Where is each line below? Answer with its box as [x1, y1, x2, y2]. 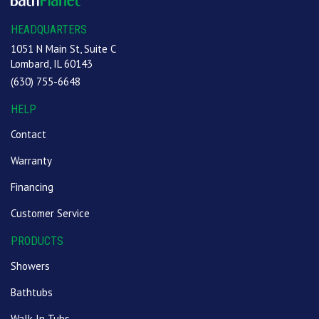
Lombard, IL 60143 [11, 57, 93, 71]
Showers [11, 259, 50, 273]
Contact [11, 127, 46, 142]
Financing [11, 180, 53, 194]
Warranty [11, 154, 52, 168]
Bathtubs [11, 286, 53, 300]
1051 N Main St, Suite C [11, 42, 116, 56]
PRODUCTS [11, 234, 63, 249]
